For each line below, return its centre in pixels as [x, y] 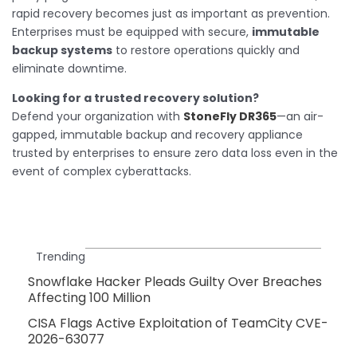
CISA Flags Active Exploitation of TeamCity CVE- [178, 324]
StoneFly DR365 [230, 117]
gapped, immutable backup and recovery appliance [157, 135]
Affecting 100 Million [89, 298]
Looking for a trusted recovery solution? [135, 98]
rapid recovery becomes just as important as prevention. [171, 14]
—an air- [300, 117]
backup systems [62, 51]
